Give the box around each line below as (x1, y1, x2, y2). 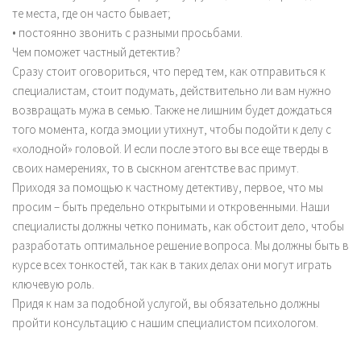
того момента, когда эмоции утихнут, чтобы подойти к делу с (12, 121, 331, 137)
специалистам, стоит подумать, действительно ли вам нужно (12, 82, 331, 98)
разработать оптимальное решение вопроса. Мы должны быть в (12, 237, 349, 253)
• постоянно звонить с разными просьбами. (12, 24, 243, 40)
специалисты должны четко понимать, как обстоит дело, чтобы (12, 218, 344, 234)
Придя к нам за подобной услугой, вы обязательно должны (12, 295, 320, 311)
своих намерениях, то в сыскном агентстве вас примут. (12, 160, 299, 176)
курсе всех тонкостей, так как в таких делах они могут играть (12, 256, 332, 272)
